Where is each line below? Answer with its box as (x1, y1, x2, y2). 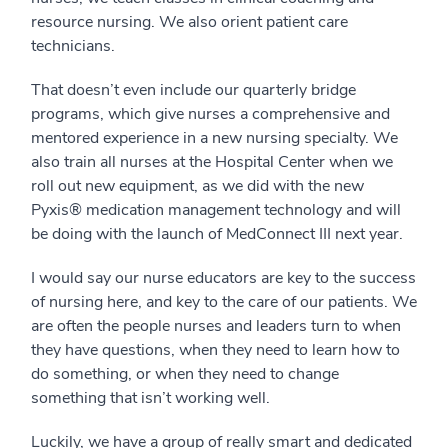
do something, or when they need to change (31, 363, 339, 385)
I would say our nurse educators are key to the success (31, 267, 416, 289)
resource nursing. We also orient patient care (31, 11, 348, 33)
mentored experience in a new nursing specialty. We (31, 127, 398, 149)
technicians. (31, 35, 115, 57)
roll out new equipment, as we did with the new (31, 175, 364, 197)
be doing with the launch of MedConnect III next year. (31, 223, 403, 245)
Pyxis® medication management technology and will (31, 199, 401, 221)
